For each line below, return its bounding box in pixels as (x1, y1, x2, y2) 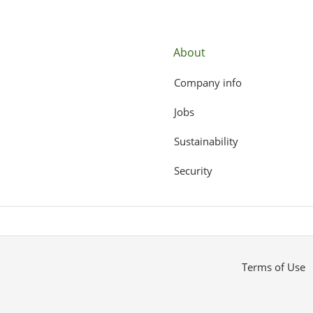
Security (174, 163, 212, 177)
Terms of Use (241, 259, 305, 274)
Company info (174, 75, 242, 89)
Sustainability (174, 134, 238, 148)
